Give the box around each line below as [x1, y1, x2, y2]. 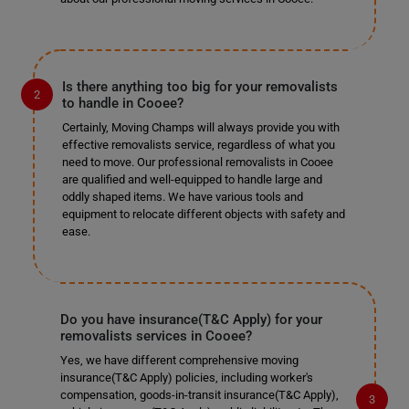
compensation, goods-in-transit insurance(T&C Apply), [59, 388, 339, 402]
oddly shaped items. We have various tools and [61, 190, 303, 204]
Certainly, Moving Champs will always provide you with [61, 121, 340, 134]
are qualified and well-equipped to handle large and [61, 173, 322, 186]
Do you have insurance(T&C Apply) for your [59, 311, 322, 328]
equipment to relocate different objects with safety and [61, 207, 345, 221]
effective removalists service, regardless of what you [61, 138, 335, 152]
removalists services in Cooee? [59, 328, 252, 344]
